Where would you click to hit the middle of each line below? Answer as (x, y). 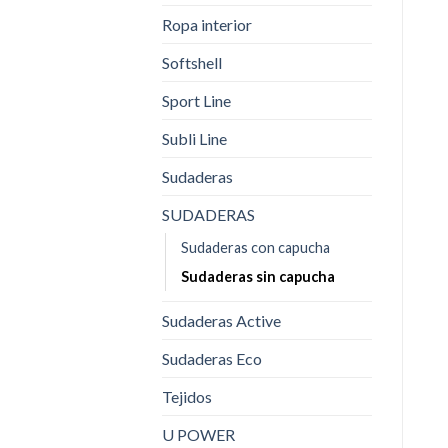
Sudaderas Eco (212, 358)
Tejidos (187, 396)
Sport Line (196, 100)
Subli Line (194, 138)
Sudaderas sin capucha (258, 276)
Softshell (192, 62)
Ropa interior (207, 24)
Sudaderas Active (221, 320)
